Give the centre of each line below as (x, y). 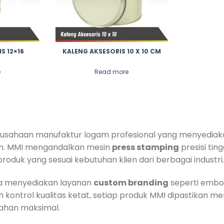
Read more (112, 72)
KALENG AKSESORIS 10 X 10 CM (111, 51)
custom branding (131, 182)
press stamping (145, 147)
